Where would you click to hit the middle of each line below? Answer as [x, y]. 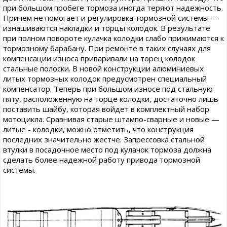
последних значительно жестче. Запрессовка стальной [104, 139]
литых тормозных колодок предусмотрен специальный [105, 79]
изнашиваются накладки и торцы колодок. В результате [107, 28]
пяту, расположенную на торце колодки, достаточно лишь [111, 99]
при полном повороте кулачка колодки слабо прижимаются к [113, 38]
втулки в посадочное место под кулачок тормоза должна [107, 149]
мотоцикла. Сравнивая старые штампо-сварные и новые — [111, 119]
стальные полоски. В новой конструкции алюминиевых [103, 68]
